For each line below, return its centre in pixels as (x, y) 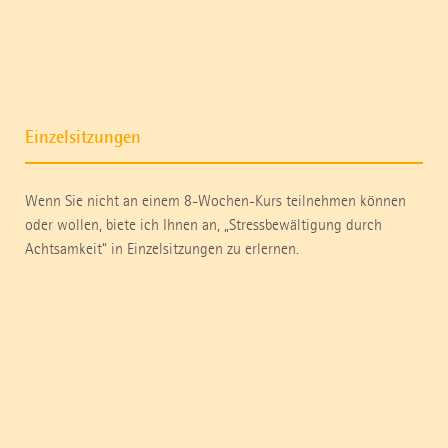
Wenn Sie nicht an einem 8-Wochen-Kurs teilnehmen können (215, 201)
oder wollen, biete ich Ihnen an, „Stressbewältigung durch (203, 225)
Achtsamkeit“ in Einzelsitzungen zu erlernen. (162, 249)
